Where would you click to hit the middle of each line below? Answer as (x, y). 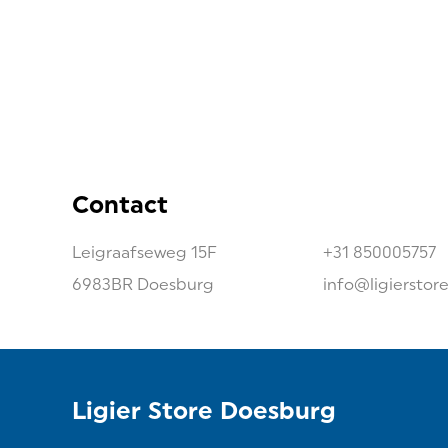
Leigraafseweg (129, 252)
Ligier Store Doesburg (204, 410)
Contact (120, 204)
